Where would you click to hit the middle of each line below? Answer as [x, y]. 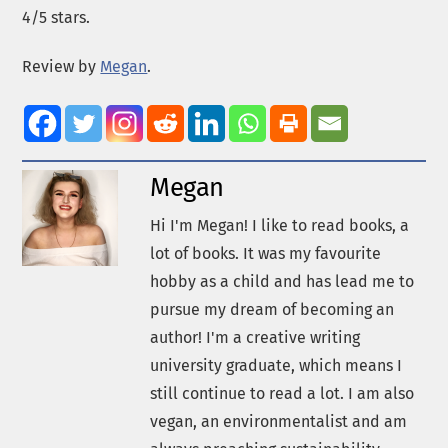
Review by [61, 66]
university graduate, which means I [276, 366]
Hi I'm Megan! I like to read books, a [280, 226]
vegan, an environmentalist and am [279, 422]
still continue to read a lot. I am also [282, 394]
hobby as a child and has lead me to [282, 282]
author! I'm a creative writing [255, 338]
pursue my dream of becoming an [272, 310]
